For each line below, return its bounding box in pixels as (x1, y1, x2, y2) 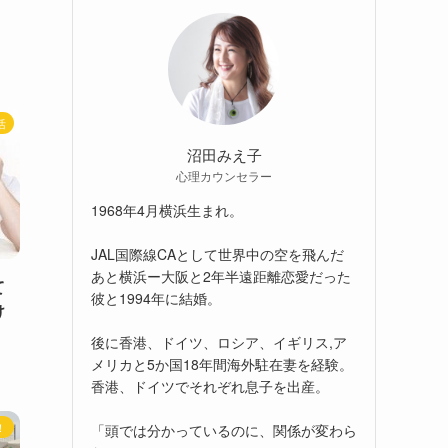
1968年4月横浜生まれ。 (91, 199, 243, 220)
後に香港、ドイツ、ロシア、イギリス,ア (91, 331, 347, 352)
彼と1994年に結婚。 (91, 287, 221, 308)
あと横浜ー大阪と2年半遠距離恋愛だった (91, 265, 351, 286)
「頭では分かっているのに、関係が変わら (91, 419, 357, 440)
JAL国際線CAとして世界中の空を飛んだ (91, 243, 344, 264)
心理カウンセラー (176, 166, 272, 184)
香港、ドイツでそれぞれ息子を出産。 (91, 375, 329, 396)
